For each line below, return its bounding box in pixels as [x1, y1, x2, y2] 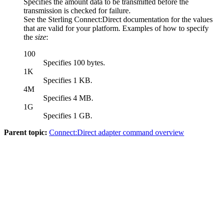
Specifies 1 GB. [43, 111, 92, 120]
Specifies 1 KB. [43, 76, 92, 85]
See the [24, 15, 48, 24]
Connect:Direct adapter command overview [49, 128, 184, 137]
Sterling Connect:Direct [48, 15, 121, 24]
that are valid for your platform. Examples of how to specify [24, 24, 209, 33]
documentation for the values [121, 15, 213, 24]
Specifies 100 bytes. [43, 58, 105, 67]
